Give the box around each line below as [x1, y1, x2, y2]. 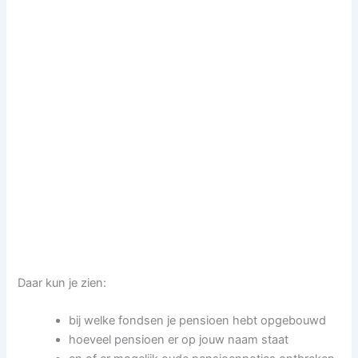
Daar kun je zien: [18, 275, 107, 290]
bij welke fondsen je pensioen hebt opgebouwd [69, 312, 327, 328]
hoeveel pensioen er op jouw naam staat [69, 332, 289, 347]
